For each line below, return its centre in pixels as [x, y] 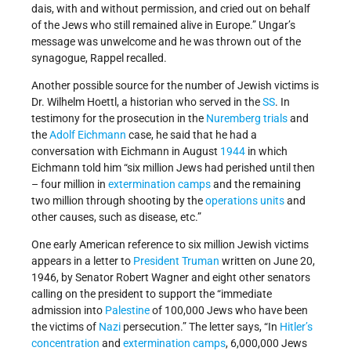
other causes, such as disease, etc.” [116, 217]
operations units [245, 200]
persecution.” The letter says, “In [200, 326]
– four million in [70, 184]
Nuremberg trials [247, 118]
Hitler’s [296, 326]
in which [266, 151]
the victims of [65, 326]
